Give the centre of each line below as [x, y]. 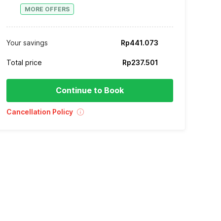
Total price [24, 62]
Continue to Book [90, 90]
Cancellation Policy [40, 111]
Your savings [27, 42]
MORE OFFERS [47, 9]
